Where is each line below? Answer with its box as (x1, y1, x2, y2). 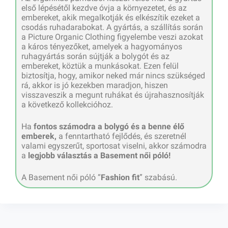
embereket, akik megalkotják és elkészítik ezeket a (21, 12, 200, 22)
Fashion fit (101, 172, 139, 182)
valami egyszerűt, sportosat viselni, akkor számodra (21, 140, 207, 151)
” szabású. (139, 172, 177, 182)
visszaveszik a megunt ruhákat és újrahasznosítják (21, 90, 204, 100)
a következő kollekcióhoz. (21, 99, 113, 109)
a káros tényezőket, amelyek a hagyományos (21, 41, 182, 51)
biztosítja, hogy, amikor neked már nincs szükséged (21, 70, 205, 80)
